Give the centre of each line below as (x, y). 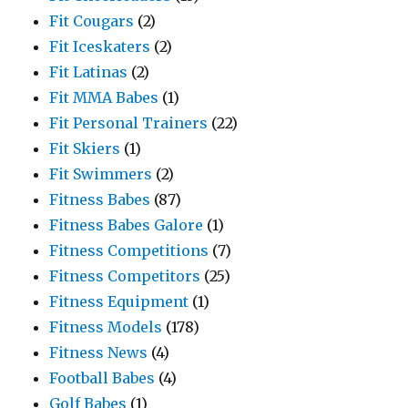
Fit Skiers (85, 149)
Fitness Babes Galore (127, 225)
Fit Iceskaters (100, 47)
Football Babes (102, 378)
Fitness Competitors (125, 276)
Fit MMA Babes (104, 98)
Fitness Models (106, 327)
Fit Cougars (92, 21)
